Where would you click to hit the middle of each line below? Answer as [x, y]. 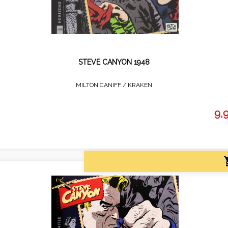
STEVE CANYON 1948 [114, 62]
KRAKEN [140, 85]
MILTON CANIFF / [102, 85]
